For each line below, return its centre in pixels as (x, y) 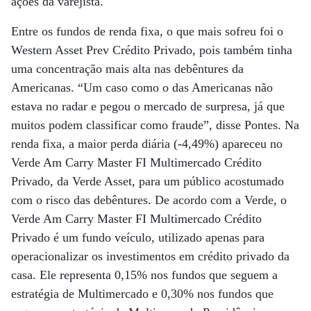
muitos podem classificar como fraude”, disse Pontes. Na (155, 125)
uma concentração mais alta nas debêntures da (127, 69)
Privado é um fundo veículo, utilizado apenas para (138, 237)
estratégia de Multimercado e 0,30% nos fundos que (142, 294)
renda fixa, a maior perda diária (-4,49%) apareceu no (147, 144)
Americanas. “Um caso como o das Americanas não (142, 87)
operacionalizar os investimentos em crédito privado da (150, 256)
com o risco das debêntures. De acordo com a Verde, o (149, 200)
